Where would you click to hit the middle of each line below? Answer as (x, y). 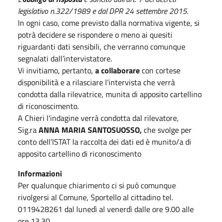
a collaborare (117, 70)
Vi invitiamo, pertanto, (56, 70)
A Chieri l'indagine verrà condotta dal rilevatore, (98, 118)
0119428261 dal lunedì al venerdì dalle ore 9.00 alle (106, 209)
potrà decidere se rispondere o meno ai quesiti (95, 34)
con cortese (160, 70)
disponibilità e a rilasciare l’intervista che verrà (96, 82)
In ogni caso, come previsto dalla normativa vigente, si (109, 23)
